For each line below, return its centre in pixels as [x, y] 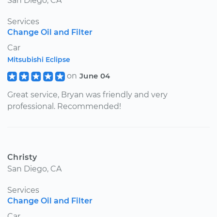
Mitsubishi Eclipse [39, 59]
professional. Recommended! [64, 106]
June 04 [95, 76]
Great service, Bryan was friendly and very [87, 94]
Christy [22, 157]
